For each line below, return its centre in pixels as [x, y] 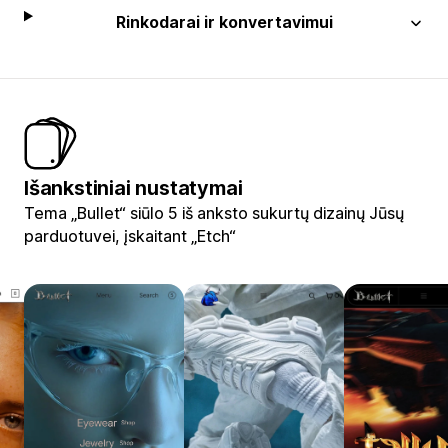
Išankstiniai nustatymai [133, 187]
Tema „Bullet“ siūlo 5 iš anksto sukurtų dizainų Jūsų [214, 212]
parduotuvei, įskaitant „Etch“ [130, 235]
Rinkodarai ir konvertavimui [224, 21]
